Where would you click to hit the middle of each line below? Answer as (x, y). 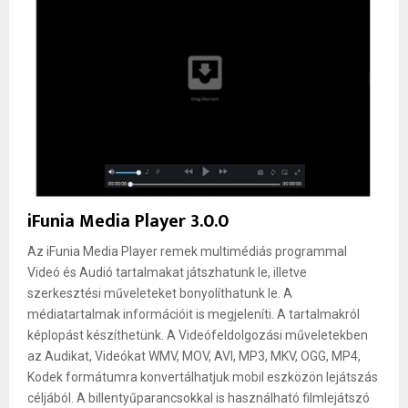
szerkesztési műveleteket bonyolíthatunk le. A (160, 293)
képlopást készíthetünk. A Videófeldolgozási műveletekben (198, 335)
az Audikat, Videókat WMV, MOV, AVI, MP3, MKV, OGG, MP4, (194, 356)
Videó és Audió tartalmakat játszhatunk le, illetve (167, 272)
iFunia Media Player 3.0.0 (128, 221)
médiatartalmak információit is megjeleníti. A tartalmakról (194, 314)
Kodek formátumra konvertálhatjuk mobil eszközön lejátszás (203, 377)
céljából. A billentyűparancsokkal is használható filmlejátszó (199, 398)
